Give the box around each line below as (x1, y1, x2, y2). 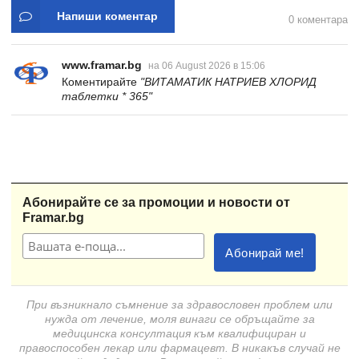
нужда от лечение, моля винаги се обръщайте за (44, 313, 315, 326)
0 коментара (288, 14, 348, 26)
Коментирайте (62, 75, 140, 89)
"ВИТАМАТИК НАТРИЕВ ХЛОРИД (140, 75, 317, 89)
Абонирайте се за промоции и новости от (22, 196, 290, 210)
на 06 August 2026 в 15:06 (148, 60, 265, 72)
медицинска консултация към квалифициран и (53, 327, 306, 341)
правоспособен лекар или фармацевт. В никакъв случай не (18, 341, 341, 355)
